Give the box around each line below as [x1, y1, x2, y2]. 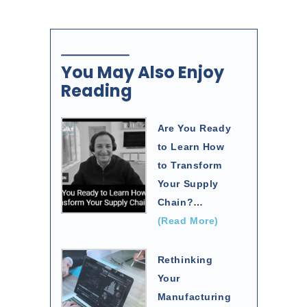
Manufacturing [157, 291, 232, 303]
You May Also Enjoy [60, 61, 224, 84]
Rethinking [157, 254, 213, 266]
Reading [60, 79, 132, 103]
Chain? [157, 197, 194, 208]
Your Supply [157, 178, 219, 190]
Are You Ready [157, 123, 232, 134]
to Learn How [157, 141, 225, 153]
